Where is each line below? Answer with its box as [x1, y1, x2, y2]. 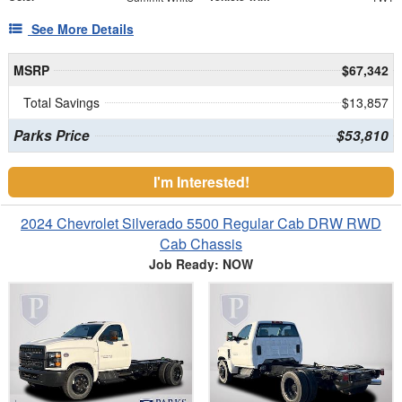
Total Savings [23, 92, 100, 111]
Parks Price [13, 125, 90, 145]
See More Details [31, 19, 134, 38]
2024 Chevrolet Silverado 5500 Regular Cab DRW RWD [21, 212, 381, 233]
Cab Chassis [160, 232, 242, 254]
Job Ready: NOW [149, 254, 253, 273]
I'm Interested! [153, 170, 249, 192]
